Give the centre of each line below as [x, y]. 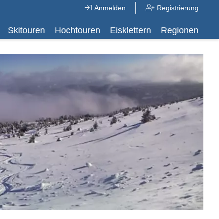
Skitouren [26, 30]
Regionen [180, 30]
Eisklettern [131, 30]
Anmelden [110, 8]
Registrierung [178, 8]
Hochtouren [77, 30]
